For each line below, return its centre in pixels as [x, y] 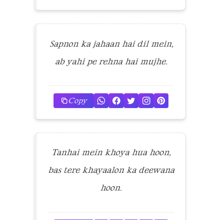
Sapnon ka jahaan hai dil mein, [111, 43]
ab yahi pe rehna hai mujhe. [111, 61]
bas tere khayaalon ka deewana [111, 170]
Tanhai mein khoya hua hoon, [111, 152]
